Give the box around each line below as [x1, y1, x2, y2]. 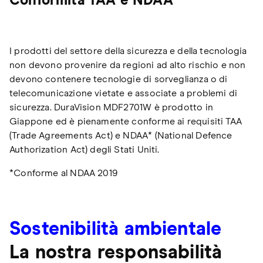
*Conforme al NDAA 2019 [9, 168, 117, 178]
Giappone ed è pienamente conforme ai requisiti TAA [9, 116, 242, 126]
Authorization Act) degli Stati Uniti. [9, 144, 160, 154]
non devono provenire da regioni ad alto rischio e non [9, 60, 246, 70]
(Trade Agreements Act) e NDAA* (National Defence [9, 130, 232, 140]
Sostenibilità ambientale [9, 220, 222, 239]
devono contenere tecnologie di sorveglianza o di [9, 74, 228, 84]
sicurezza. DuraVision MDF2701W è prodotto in [9, 102, 213, 112]
